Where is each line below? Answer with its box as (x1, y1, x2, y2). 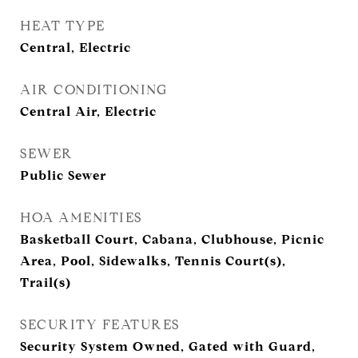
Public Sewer (20, 168, 106, 183)
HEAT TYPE (20, 18, 105, 34)
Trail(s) (20, 275, 71, 290)
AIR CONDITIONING (20, 82, 167, 98)
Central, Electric (20, 40, 131, 55)
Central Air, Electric (20, 104, 157, 119)
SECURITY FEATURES (20, 316, 180, 333)
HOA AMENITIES (20, 209, 142, 226)
